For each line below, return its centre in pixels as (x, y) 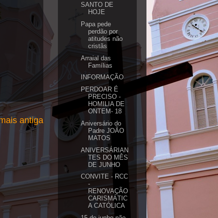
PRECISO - (105, 97)
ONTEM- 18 (105, 111)
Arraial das (96, 58)
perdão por (103, 31)
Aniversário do (101, 123)
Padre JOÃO (106, 130)
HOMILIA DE (107, 104)
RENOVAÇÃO (108, 191)
